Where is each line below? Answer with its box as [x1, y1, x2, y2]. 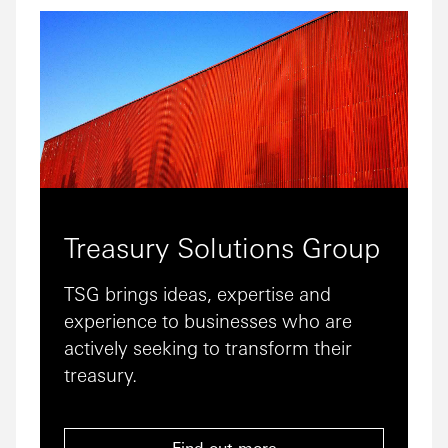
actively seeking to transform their [64, 335, 352, 360]
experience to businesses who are [64, 308, 352, 333]
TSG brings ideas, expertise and [64, 281, 331, 306]
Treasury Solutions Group [64, 228, 380, 265]
